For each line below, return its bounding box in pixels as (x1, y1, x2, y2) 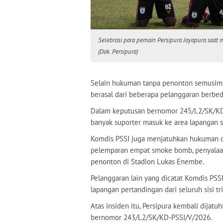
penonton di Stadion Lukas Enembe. (91, 157, 204, 166)
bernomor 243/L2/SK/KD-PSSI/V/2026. (91, 213, 212, 222)
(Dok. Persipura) (98, 47, 138, 56)
